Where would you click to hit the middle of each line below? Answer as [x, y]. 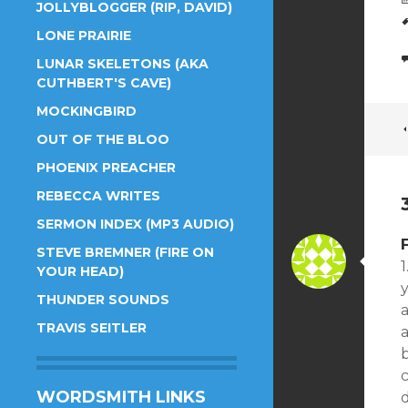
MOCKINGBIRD [87, 111]
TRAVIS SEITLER [92, 328]
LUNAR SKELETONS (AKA [122, 64]
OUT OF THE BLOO [103, 139]
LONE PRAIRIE [84, 36]
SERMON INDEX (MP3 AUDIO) [135, 224]
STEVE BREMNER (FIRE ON [125, 252]
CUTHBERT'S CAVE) [104, 83]
